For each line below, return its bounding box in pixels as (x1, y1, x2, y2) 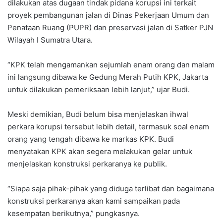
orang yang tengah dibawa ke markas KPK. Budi (7, 134, 174, 144)
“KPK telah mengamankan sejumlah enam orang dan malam (7, 59, 215, 69)
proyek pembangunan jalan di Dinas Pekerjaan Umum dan (7, 10, 209, 20)
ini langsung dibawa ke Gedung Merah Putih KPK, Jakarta (7, 72, 208, 82)
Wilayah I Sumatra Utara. (7, 35, 93, 45)
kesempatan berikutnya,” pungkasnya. (7, 208, 140, 218)
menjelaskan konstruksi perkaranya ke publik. (7, 159, 167, 168)
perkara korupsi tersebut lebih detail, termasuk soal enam (7, 121, 209, 131)
